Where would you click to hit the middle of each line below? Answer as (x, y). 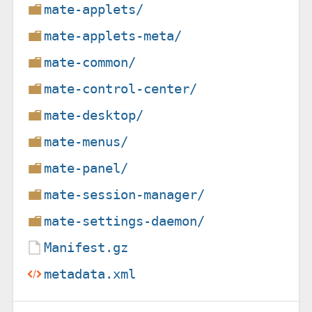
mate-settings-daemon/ (125, 221)
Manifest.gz (86, 247)
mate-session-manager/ (125, 194)
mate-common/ (90, 62)
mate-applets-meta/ (113, 36)
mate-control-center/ (121, 88)
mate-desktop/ (94, 115)
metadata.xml (90, 274)
